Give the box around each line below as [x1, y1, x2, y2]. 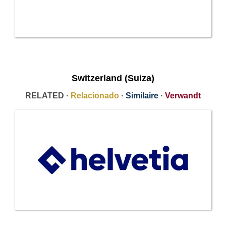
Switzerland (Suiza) [72, 73, 154, 84]
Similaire [126, 91, 158, 100]
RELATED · [25, 91, 71, 100]
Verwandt [165, 91, 201, 100]
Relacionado [71, 91, 119, 100]
